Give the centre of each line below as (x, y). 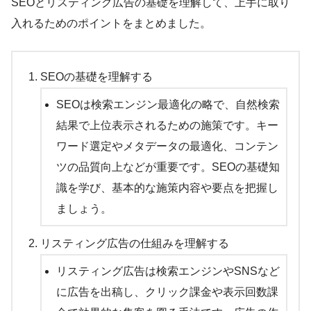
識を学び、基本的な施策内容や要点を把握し (167, 188)
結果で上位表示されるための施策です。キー (167, 126)
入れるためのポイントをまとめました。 (111, 24)
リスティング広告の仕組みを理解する (135, 244)
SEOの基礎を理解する (96, 77)
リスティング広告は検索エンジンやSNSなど (168, 271)
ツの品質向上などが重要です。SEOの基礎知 (168, 167)
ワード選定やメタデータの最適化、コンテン (167, 146)
